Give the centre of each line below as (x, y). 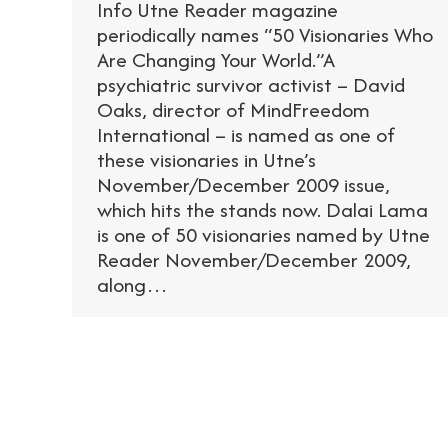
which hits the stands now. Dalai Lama (262, 209)
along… (132, 284)
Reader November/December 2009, (254, 259)
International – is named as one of (246, 134)
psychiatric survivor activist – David (251, 84)
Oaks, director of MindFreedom (233, 109)
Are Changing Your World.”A (216, 59)
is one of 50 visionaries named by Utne (263, 234)
